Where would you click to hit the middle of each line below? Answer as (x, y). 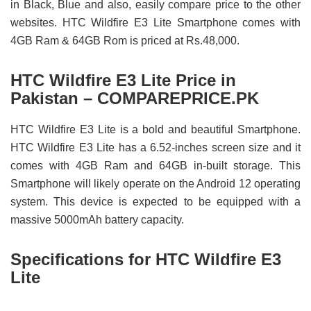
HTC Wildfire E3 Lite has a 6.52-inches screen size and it (155, 148)
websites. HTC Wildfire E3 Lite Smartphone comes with (155, 22)
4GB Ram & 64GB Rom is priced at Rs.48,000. (125, 40)
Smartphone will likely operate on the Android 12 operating (155, 184)
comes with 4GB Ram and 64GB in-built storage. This (155, 166)
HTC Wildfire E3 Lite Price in (123, 80)
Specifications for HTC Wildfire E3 (146, 260)
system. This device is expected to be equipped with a (155, 202)
